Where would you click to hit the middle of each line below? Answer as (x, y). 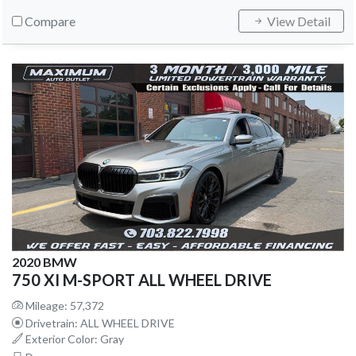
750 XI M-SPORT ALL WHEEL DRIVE (142, 279)
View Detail (298, 21)
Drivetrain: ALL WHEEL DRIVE (99, 323)
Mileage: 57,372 (64, 305)
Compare (50, 21)
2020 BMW (44, 261)
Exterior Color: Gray (74, 339)
